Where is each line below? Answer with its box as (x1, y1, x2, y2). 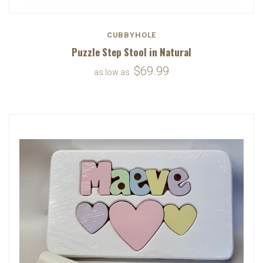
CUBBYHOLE (106, 30, 157, 39)
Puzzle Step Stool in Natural (72, 44, 191, 59)
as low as (94, 67, 131, 77)
